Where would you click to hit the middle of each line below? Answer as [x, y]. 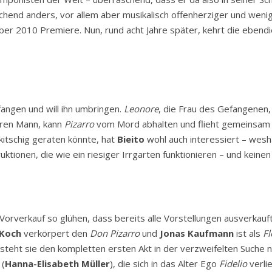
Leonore [141, 108]
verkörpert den [56, 233]
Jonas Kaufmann [197, 233]
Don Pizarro [115, 233]
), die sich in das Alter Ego [165, 263]
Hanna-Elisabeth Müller [57, 263]
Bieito [131, 139]
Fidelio [233, 263]
